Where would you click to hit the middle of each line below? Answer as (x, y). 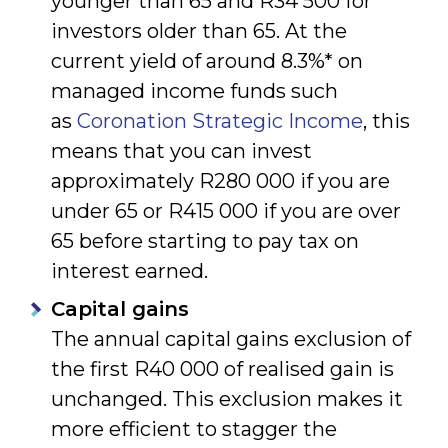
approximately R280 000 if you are (220, 180)
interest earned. (129, 270)
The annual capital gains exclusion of (231, 338)
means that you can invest (181, 150)
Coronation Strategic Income (220, 120)
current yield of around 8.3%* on (207, 60)
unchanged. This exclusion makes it (227, 398)
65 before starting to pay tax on (205, 240)
